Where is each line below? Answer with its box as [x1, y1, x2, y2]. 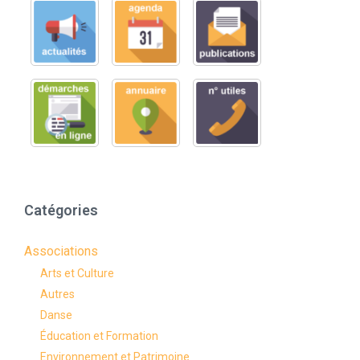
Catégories [24, 202, 98, 219]
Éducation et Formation [40, 329, 158, 343]
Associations [24, 243, 98, 260]
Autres [40, 288, 75, 301]
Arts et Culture [40, 267, 114, 280]
